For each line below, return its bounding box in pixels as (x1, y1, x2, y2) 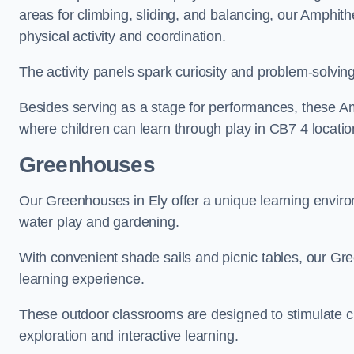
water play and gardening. (19, 214, 179, 230)
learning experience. (19, 271, 145, 287)
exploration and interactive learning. (19, 328, 239, 344)
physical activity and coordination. (19, 28, 226, 44)
